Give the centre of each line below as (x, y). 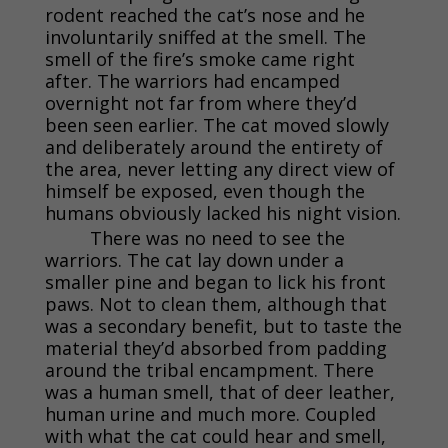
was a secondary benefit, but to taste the (223, 325)
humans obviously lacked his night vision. (222, 212)
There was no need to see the (217, 237)
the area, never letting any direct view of (219, 168)
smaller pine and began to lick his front (215, 281)
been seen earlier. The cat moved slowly (216, 124)
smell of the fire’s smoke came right (199, 58)
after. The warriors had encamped (192, 80)
